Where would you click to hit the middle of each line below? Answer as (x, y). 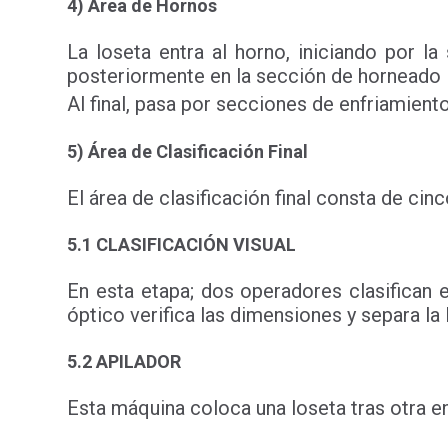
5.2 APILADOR (124, 362)
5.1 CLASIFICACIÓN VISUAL (182, 244)
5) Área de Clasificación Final (188, 151)
